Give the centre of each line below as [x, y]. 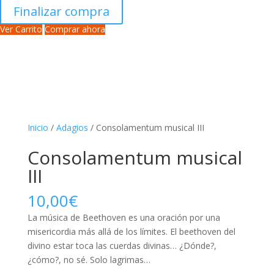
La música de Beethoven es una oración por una [124, 217]
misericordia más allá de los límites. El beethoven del [131, 231]
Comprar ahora [75, 29]
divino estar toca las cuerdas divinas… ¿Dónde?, [122, 246]
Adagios [72, 128]
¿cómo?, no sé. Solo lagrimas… [89, 260]
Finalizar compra [61, 11]
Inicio [38, 128]
